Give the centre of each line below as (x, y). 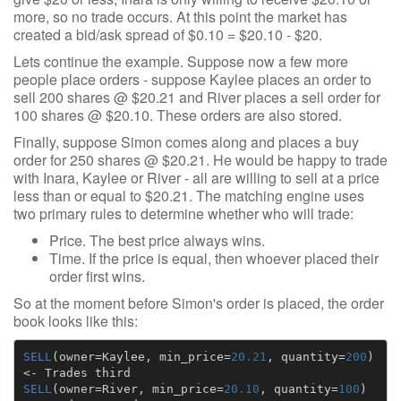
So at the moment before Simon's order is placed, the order (199, 303)
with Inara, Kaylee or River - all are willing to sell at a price (196, 178)
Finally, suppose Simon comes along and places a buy (186, 142)
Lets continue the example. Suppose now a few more (181, 61)
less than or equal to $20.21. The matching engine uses (189, 196)
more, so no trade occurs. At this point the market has (180, 17)
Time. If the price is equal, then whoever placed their (214, 258)
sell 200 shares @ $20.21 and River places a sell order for (197, 97)
